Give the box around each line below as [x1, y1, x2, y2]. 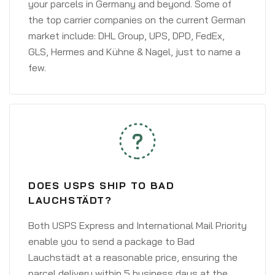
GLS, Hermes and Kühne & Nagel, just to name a [28, 45, 241, 58]
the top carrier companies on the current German [28, 14, 246, 26]
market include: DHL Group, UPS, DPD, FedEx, [28, 29, 225, 42]
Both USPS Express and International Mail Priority [28, 219, 247, 231]
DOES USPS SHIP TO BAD [28, 179, 175, 192]
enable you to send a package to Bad [28, 235, 195, 247]
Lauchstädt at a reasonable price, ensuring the [28, 251, 238, 263]
